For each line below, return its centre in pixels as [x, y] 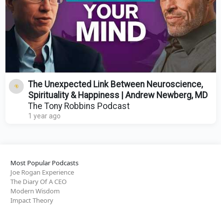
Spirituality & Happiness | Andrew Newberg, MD [118, 95]
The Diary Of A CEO [38, 181]
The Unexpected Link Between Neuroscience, [115, 84]
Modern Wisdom [35, 191]
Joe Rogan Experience [42, 172]
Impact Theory [32, 200]
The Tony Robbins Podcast [79, 106]
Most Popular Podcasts [44, 163]
